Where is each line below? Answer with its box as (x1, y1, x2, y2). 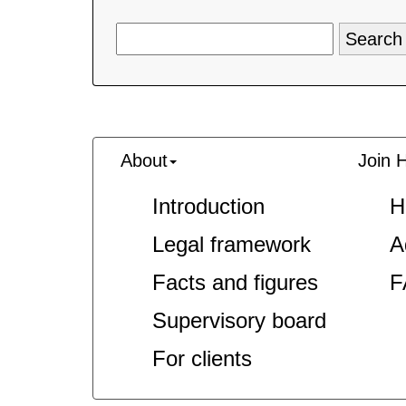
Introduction (152, 194, 265, 218)
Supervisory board (152, 308, 326, 333)
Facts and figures (152, 270, 318, 295)
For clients (152, 346, 252, 371)
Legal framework (152, 232, 311, 256)
